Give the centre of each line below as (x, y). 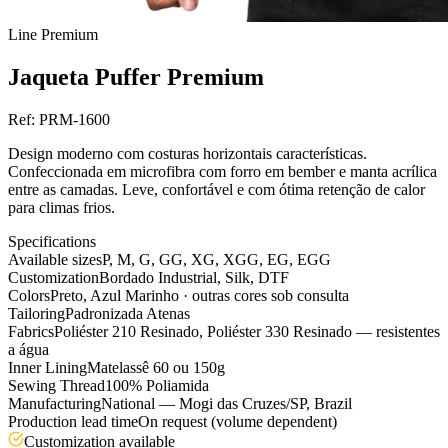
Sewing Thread (56, 385)
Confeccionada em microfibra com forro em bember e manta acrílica (222, 171)
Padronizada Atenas (127, 313)
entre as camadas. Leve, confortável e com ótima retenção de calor (216, 189)
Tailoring (36, 313)
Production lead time (73, 421)
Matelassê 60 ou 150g (156, 367)
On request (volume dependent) (237, 421)
